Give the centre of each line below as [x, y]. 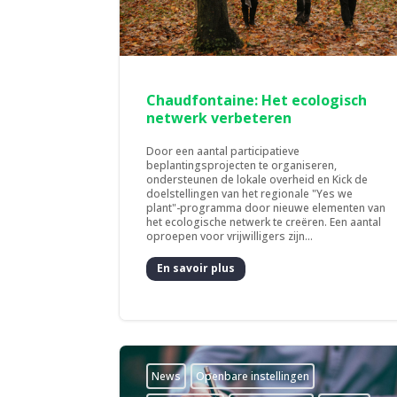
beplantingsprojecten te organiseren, [242, 165]
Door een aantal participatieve [223, 151]
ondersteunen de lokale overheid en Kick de [257, 179]
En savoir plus [196, 269]
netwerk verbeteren [219, 117]
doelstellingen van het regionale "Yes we [250, 193]
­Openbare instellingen [253, 376]
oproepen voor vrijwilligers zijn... [230, 236]
